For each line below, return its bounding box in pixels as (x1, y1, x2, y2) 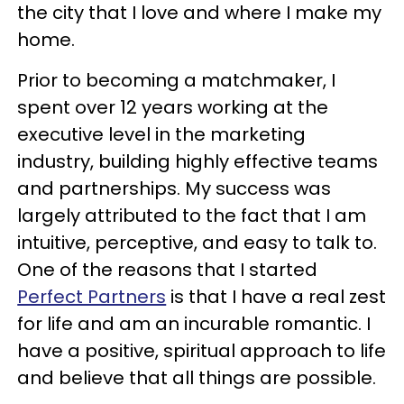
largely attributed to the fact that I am (17, 202, 367, 228)
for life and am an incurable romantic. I (17, 310, 372, 336)
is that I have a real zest (166, 283, 387, 309)
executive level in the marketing (17, 121, 307, 147)
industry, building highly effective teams (17, 148, 379, 174)
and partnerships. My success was (17, 175, 332, 201)
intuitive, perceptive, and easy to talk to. (17, 229, 378, 255)
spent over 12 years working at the (17, 94, 329, 120)
